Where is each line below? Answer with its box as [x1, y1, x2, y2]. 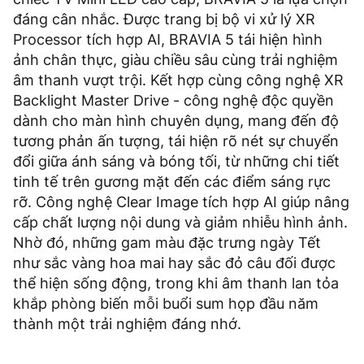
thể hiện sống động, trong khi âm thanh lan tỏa [13, 275, 339, 292]
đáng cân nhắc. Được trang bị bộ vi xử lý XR [13, 11, 315, 28]
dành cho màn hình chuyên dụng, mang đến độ [13, 112, 339, 130]
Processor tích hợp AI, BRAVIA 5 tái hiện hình [13, 31, 323, 49]
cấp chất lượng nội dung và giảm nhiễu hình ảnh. [13, 214, 348, 232]
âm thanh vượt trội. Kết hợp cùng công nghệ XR [13, 71, 344, 89]
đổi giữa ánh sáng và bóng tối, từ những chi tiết [13, 153, 340, 171]
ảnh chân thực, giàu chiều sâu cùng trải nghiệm [13, 51, 338, 69]
